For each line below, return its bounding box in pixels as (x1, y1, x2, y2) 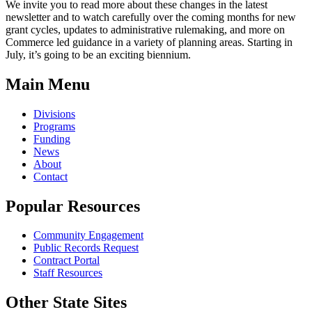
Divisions (33, 107, 75, 120)
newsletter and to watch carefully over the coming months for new (6, 10, 296, 23)
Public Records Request (33, 242, 139, 254)
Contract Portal (33, 254, 100, 267)
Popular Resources (6, 196, 140, 215)
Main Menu (6, 75, 90, 93)
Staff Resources (33, 267, 102, 279)
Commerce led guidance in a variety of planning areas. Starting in (6, 36, 292, 48)
